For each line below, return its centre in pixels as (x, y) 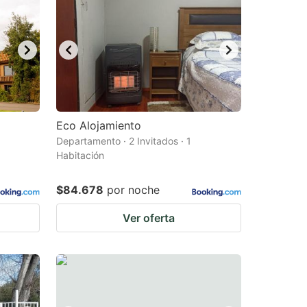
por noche (133, 190)
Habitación (80, 155)
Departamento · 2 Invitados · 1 (124, 141)
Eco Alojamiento (99, 125)
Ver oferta (149, 218)
